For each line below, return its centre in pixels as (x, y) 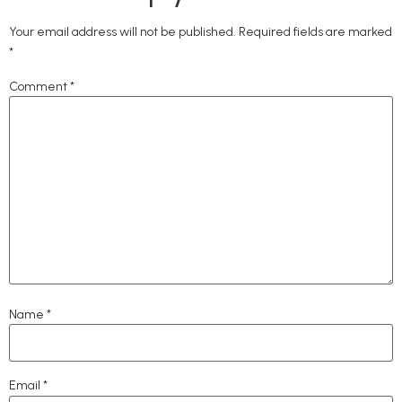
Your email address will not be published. (122, 31)
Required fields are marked (315, 31)
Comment (39, 86)
